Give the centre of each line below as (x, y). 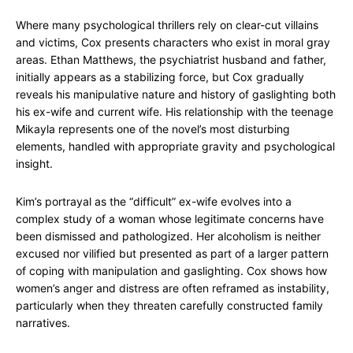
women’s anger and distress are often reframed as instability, (173, 288)
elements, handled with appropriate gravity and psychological (175, 146)
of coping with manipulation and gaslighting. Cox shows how (171, 271)
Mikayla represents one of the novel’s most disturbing (153, 129)
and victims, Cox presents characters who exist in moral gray (173, 42)
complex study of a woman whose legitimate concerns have (170, 219)
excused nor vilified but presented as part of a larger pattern (172, 253)
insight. (34, 163)
